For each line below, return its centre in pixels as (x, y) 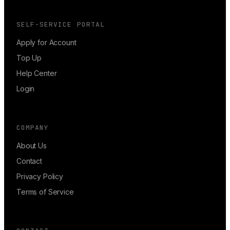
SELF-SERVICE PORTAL (61, 24)
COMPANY (33, 127)
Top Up (29, 57)
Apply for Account (46, 42)
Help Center (37, 73)
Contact (30, 161)
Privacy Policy (40, 176)
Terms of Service (45, 191)
